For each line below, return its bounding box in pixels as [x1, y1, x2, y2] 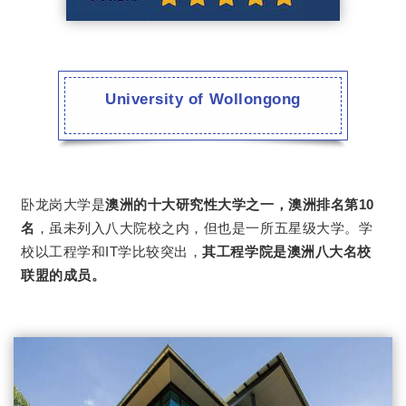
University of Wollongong [105, 90, 301, 108]
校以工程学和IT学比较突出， [21, 244, 203, 260]
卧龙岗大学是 [21, 197, 106, 213]
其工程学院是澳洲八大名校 [202, 244, 372, 260]
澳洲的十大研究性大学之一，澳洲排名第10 [105, 197, 374, 213]
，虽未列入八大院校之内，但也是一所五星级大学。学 [34, 220, 373, 237]
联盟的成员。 [21, 267, 106, 284]
